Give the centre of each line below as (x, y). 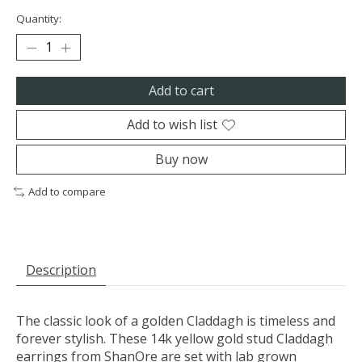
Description (61, 270)
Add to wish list (172, 125)
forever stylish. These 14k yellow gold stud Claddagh (175, 339)
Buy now (181, 160)
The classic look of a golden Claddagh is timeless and (176, 321)
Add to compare (67, 192)
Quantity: (39, 19)
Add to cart (181, 91)
